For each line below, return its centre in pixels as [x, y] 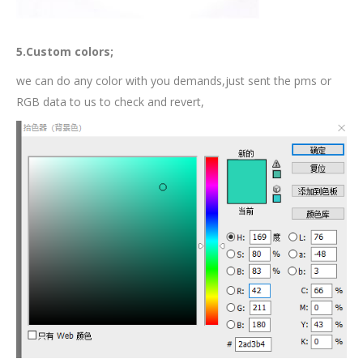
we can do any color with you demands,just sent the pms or [174, 81]
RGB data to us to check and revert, [110, 102]
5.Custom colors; [65, 52]
